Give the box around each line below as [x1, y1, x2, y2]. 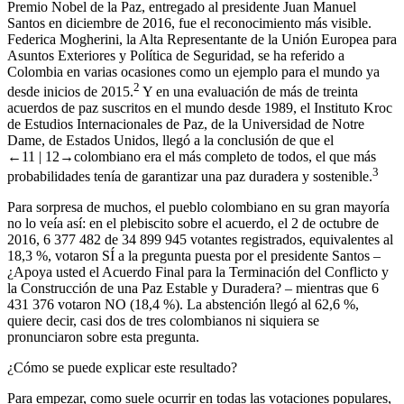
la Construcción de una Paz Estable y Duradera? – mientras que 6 [7, 280, 379, 297]
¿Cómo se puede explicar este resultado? [7, 360, 237, 376]
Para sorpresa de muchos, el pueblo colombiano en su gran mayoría [7, 199, 390, 216]
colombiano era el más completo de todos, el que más [74, 148, 376, 164]
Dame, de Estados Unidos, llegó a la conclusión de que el [7, 132, 334, 148]
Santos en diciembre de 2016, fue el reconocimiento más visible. [7, 14, 372, 31]
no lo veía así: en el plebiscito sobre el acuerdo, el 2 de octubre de [7, 216, 379, 232]
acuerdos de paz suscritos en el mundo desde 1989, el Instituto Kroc [7, 99, 392, 115]
